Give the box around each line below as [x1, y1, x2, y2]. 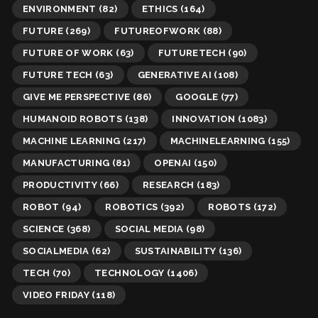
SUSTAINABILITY [134, 245, 216, 256]
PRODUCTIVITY [23, 179, 98, 190]
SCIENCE [23, 223, 65, 234]
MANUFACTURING [23, 157, 110, 168]
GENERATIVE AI [137, 69, 212, 80]
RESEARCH [142, 179, 194, 190]
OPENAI [154, 157, 192, 168]
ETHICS [141, 3, 178, 14]
